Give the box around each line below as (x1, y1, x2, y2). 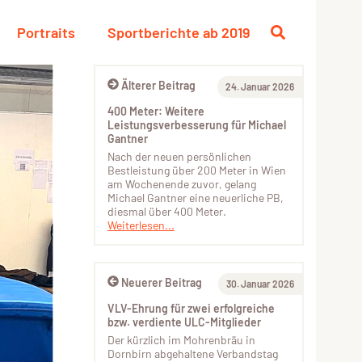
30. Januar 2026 (226, 278, 294, 289)
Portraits (17, 23, 75, 41)
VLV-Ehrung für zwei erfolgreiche (107, 301, 275, 315)
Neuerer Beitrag (121, 276, 202, 289)
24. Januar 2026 (225, 81, 294, 92)
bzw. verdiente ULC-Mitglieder (107, 315, 261, 329)
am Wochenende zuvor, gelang (107, 177, 256, 191)
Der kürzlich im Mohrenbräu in (107, 333, 255, 347)
